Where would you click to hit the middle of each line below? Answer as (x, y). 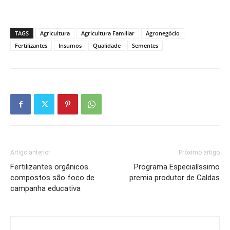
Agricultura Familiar (108, 33)
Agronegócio (163, 33)
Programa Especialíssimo (177, 167)
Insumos (70, 46)
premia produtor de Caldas (175, 178)
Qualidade (107, 46)
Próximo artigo (199, 153)
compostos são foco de (52, 178)
